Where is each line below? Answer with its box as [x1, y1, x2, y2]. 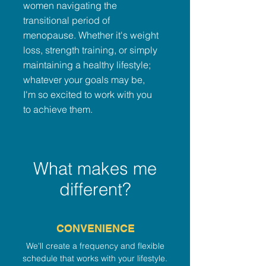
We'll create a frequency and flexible [26, 240, 164, 251]
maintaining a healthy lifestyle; [23, 59, 151, 71]
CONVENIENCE [56, 222, 135, 235]
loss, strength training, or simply [23, 44, 157, 56]
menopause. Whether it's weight [23, 29, 159, 41]
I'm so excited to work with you [23, 88, 152, 100]
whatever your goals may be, [23, 74, 145, 85]
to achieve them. [23, 103, 93, 115]
